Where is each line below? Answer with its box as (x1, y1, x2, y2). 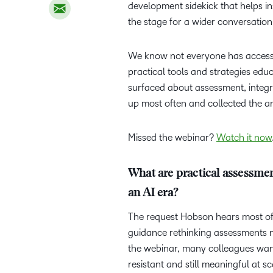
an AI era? (128, 187, 181, 199)
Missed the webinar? (128, 132, 216, 143)
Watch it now (216, 132, 272, 143)
